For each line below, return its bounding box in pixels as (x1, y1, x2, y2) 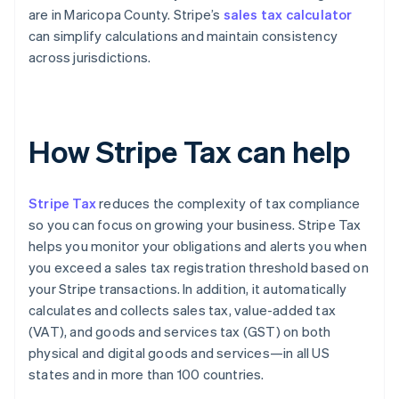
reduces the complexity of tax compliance (96, 194, 361, 213)
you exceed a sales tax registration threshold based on (28, 258, 369, 277)
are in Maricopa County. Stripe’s (28, 5, 224, 24)
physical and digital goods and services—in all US (28, 344, 330, 362)
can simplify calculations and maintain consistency (28, 27, 338, 45)
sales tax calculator (223, 5, 353, 24)
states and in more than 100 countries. (28, 365, 265, 384)
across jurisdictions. (28, 48, 151, 67)
